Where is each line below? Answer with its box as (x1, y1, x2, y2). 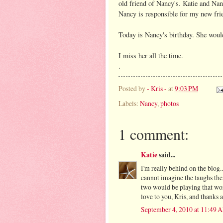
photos (160, 98, 179, 108)
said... (157, 150, 175, 160)
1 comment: (118, 123, 189, 144)
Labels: (118, 98, 140, 108)
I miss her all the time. (118, 50, 183, 60)
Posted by (118, 84, 147, 94)
